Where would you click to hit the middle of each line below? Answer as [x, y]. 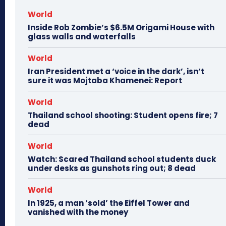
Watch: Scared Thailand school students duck [122, 159]
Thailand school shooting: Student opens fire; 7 [123, 115]
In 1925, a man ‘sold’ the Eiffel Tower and [109, 203]
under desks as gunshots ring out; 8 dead [112, 168]
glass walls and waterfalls [82, 36]
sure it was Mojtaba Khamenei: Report [105, 80]
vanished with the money [78, 212]
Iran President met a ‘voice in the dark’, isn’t [116, 71]
